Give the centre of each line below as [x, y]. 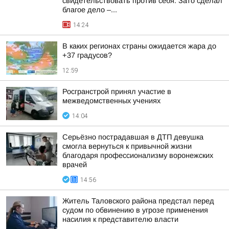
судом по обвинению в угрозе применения [135, 210]
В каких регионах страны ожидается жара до [139, 46]
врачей [75, 165]
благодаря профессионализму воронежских [138, 155]
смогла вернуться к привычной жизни [127, 146]
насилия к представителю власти [120, 219]
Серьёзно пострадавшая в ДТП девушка [133, 137]
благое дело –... [90, 10]
